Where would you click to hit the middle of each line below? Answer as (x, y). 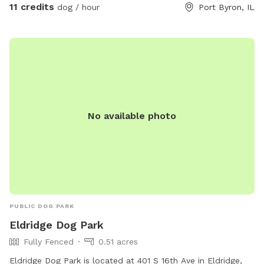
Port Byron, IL (227, 7)
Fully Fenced (49, 242)
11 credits (32, 7)
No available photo (132, 116)
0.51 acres (118, 242)
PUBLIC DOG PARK (42, 206)
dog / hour (77, 7)
